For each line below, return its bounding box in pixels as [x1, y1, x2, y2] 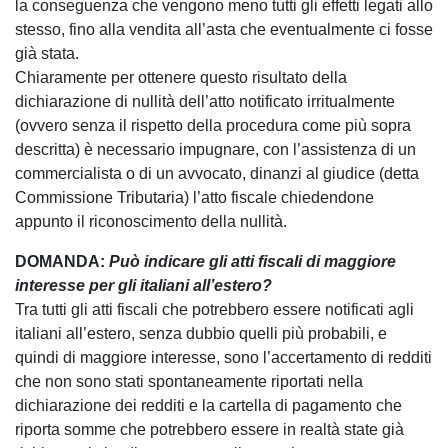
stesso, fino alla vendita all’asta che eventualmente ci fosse [15, 20, 433, 38]
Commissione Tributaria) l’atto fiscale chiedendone [15, 188, 374, 206]
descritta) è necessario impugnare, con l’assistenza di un [15, 140, 416, 158]
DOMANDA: [15, 252, 109, 270]
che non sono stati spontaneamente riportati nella [15, 372, 363, 390]
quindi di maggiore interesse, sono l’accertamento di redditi [15, 348, 432, 366]
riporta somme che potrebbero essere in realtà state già [15, 420, 404, 438]
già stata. [15, 44, 79, 62]
